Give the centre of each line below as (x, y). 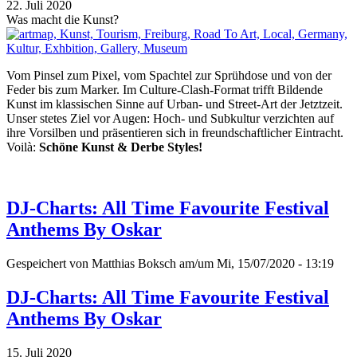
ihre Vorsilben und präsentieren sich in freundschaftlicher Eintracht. (175, 133)
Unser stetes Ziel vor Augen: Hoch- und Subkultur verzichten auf (170, 119)
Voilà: (23, 147)
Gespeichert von (49, 264)
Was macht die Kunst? (63, 20)
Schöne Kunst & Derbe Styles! (121, 147)
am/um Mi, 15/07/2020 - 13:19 (255, 264)
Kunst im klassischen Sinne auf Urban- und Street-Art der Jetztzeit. (175, 104)
